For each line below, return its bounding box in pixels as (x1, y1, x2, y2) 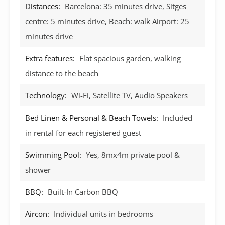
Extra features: (25, 53, 75, 63)
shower (25, 164, 51, 175)
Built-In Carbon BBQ (48, 186, 118, 197)
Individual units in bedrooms (54, 208, 153, 219)
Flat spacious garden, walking (79, 53, 181, 63)
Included (163, 112, 192, 123)
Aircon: (25, 208, 49, 219)
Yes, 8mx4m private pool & (86, 149, 180, 160)
